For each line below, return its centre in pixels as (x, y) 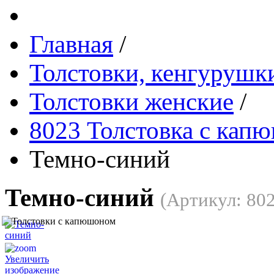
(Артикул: (203, 200)
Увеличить (27, 259)
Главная (71, 44)
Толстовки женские (131, 102)
